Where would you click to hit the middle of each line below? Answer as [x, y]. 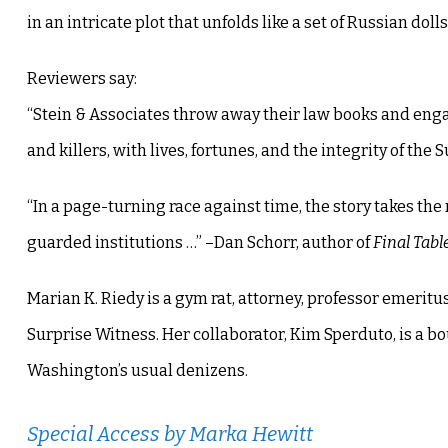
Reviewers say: [81, 79]
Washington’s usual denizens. [137, 371]
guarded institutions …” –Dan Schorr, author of [199, 243]
